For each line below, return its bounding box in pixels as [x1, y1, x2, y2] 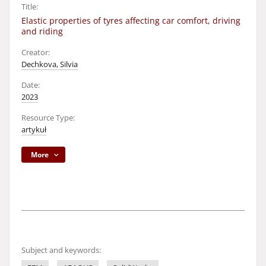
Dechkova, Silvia [21, 59, 78, 69]
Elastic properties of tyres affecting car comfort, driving [21, 15, 240, 26]
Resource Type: [21, 113, 75, 123]
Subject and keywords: [21, 245, 101, 255]
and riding [21, 26, 63, 37]
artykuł [21, 125, 46, 135]
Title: [21, 2, 38, 12]
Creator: [21, 47, 50, 58]
